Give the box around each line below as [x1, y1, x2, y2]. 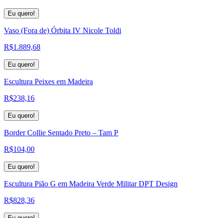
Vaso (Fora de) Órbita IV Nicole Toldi [4, 26, 121, 35]
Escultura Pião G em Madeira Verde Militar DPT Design [4, 179, 178, 188]
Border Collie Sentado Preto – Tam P [4, 128, 118, 137]
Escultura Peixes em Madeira [4, 77, 93, 86]
